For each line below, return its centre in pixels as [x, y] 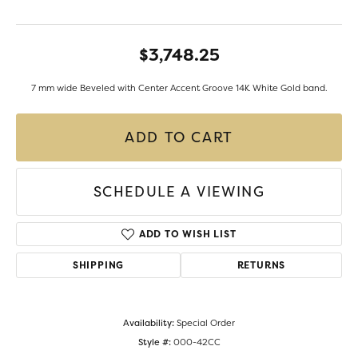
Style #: [154, 342]
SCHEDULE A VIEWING [179, 191]
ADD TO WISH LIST [187, 234]
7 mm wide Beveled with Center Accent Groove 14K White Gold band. [179, 88]
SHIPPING [98, 265]
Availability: [149, 323]
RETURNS [261, 265]
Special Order [206, 323]
